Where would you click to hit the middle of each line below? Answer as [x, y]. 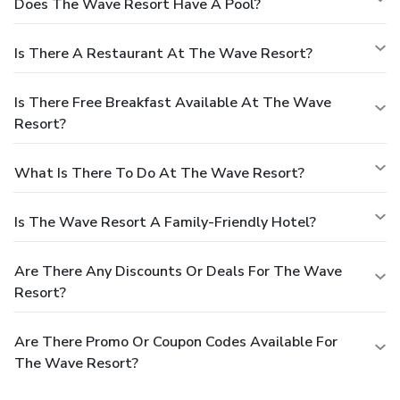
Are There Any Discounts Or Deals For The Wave [178, 271]
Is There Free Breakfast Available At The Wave [173, 102]
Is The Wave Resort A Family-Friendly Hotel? [165, 222]
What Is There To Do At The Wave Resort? [159, 173]
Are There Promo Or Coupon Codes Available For [176, 342]
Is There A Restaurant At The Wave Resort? [163, 53]
